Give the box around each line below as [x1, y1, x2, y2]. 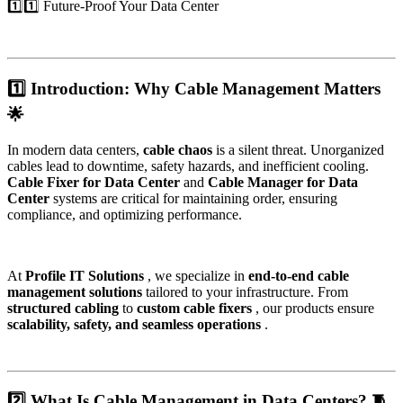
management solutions [7, 283, 146, 300]
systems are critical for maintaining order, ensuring [53, 190, 337, 206]
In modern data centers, [7, 141, 143, 157]
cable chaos [143, 141, 216, 157]
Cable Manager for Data [208, 174, 358, 190]
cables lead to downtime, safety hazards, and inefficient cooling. [7, 157, 369, 174]
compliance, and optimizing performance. [7, 206, 242, 222]
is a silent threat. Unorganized [216, 141, 384, 157]
